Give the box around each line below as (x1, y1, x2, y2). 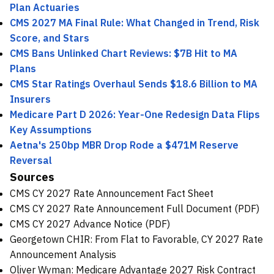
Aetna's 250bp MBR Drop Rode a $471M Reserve (10, 139, 239, 152)
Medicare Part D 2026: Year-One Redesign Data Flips (10, 108, 260, 121)
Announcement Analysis (10, 248, 116, 261)
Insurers (10, 93, 51, 106)
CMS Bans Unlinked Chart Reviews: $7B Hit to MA (10, 47, 237, 60)
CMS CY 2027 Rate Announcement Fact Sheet (10, 187, 213, 200)
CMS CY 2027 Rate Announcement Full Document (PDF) (10, 202, 259, 215)
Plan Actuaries (10, 1, 80, 14)
